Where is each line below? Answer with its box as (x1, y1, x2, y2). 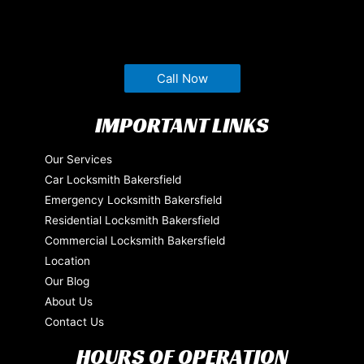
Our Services (44, 153, 112, 167)
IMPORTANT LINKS (95, 112, 269, 139)
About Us (44, 295, 93, 309)
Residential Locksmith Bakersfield (44, 214, 219, 227)
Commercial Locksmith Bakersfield (44, 234, 225, 248)
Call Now (156, 71, 208, 87)
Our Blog (44, 275, 89, 288)
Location (44, 254, 90, 268)
